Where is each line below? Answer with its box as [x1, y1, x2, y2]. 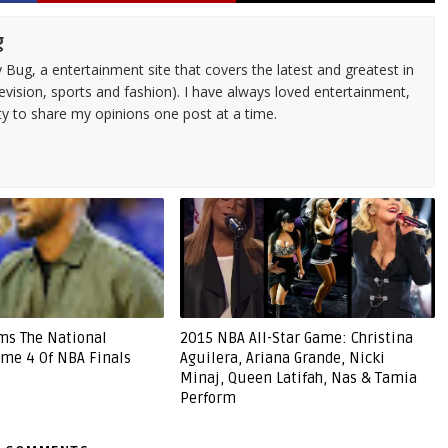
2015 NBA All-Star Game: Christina [179, 329, 413, 347]
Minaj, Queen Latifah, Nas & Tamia [179, 369, 417, 387]
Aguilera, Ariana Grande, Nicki [179, 349, 385, 367]
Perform [179, 389, 236, 407]
